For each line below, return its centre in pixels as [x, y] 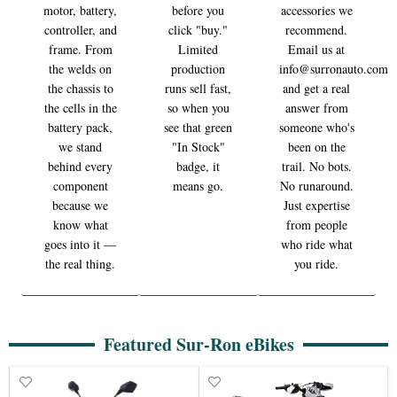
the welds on [81, 68]
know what [80, 224]
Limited [198, 49]
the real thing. [81, 263]
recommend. [317, 29]
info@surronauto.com [333, 68]
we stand [81, 146]
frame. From [80, 49]
